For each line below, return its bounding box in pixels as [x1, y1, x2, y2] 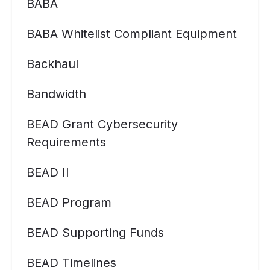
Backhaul [27, 57, 78, 71]
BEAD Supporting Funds [27, 225, 164, 240]
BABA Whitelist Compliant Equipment [27, 27, 237, 41]
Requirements [27, 135, 106, 149]
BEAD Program [27, 195, 111, 210]
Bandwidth [27, 87, 86, 101]
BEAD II [27, 165, 69, 180]
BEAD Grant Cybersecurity [27, 117, 178, 131]
